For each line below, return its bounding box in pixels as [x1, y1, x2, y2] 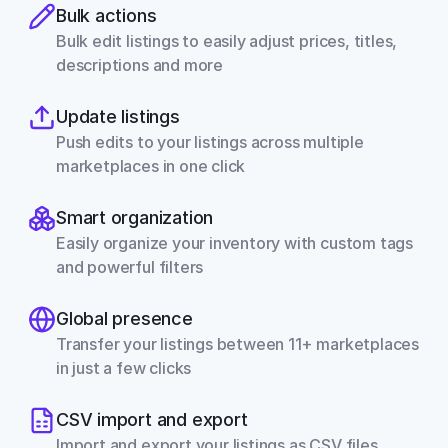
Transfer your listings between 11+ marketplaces [56, 334, 419, 354]
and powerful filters [56, 257, 204, 277]
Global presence [56, 308, 193, 329]
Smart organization [56, 207, 214, 228]
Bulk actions [56, 5, 157, 26]
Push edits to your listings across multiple [56, 132, 364, 152]
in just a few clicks [56, 358, 192, 378]
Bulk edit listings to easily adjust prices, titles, [56, 31, 398, 51]
